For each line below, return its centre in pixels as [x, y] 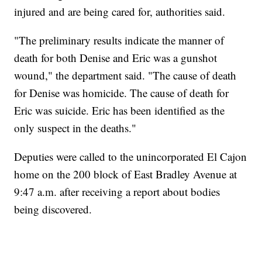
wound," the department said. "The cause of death [125, 75]
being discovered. [53, 209]
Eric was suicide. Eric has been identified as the [120, 111]
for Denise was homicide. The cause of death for [122, 93]
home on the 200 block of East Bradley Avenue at [126, 174]
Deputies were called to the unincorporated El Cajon [131, 157]
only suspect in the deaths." [75, 128]
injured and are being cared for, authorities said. [120, 12]
